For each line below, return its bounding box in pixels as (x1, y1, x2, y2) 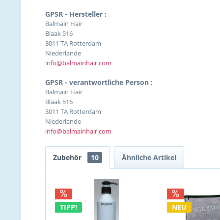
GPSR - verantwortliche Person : (45, 78, 153, 87)
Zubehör (53, 153, 83, 162)
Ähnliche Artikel (122, 153, 176, 162)
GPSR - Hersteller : (45, 9, 107, 19)
